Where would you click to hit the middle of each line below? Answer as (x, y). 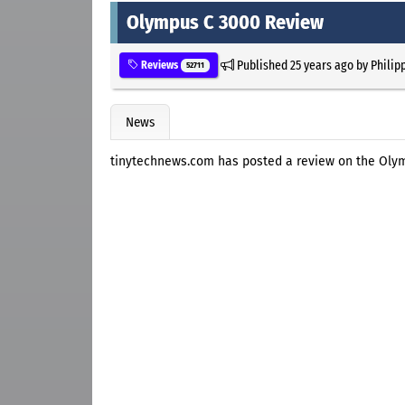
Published (262, 65)
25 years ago (321, 65)
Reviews (160, 65)
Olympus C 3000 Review (225, 22)
